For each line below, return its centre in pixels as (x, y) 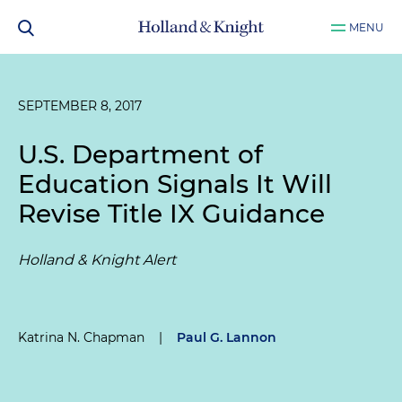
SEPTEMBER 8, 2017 (80, 106)
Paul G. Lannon (227, 337)
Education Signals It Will (175, 184)
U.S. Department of (140, 154)
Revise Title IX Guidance (171, 214)
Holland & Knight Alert (97, 260)
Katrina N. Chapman (81, 337)
